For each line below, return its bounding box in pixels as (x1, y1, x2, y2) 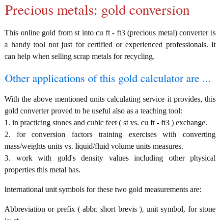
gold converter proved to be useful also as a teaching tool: (4, 107, 182, 115)
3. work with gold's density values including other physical (4, 154, 216, 163)
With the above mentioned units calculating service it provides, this (4, 95, 216, 104)
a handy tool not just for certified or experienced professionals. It (4, 40, 216, 49)
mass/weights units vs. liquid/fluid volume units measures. (4, 142, 183, 151)
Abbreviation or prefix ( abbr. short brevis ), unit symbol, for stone (4, 205, 216, 214)
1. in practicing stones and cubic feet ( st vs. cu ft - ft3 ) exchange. (4, 118, 207, 127)
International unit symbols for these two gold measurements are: (4, 185, 201, 194)
